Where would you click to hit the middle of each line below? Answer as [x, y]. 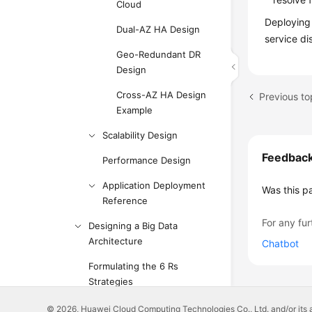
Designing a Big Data [133, 226]
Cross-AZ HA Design [162, 95]
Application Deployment [154, 185]
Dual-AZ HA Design [158, 29]
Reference [125, 201]
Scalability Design [140, 135]
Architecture [116, 241]
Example [135, 110]
